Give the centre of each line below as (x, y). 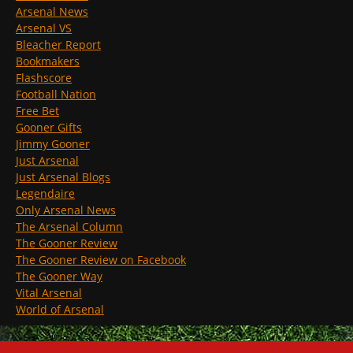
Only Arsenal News (66, 210)
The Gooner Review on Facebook (101, 259)
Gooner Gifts (49, 127)
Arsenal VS (44, 28)
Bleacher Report (58, 44)
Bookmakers (48, 61)
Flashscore (44, 77)
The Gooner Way (59, 276)
